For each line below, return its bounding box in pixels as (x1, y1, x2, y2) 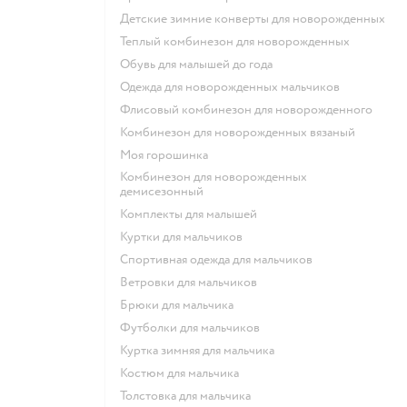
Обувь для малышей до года (130, 56, 273, 73)
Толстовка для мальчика (125, 388, 251, 404)
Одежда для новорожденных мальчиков (129, 79, 340, 95)
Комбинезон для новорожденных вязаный (127, 124, 355, 141)
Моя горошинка (131, 147, 208, 164)
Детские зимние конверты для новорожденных (129, 11, 385, 27)
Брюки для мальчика (128, 297, 233, 313)
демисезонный (120, 184, 203, 200)
